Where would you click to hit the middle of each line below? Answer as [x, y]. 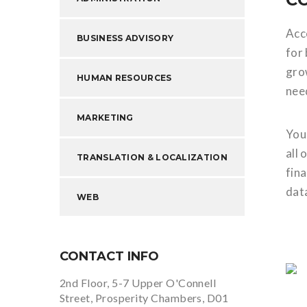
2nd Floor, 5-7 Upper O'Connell [138, 283]
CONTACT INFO [109, 256]
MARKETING [105, 118]
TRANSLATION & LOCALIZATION [152, 157]
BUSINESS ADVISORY [125, 38]
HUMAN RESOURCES [124, 78]
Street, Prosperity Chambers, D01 [144, 298]
